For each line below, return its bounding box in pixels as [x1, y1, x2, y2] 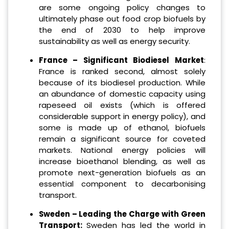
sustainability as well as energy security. [38, 36, 190, 47]
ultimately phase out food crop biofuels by [38, 13, 205, 25]
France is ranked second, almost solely [38, 66, 205, 77]
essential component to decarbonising [38, 178, 205, 190]
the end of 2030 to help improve [38, 25, 205, 36]
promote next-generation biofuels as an [38, 167, 205, 178]
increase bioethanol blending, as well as [38, 156, 205, 167]
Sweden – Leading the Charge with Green [38, 209, 205, 220]
